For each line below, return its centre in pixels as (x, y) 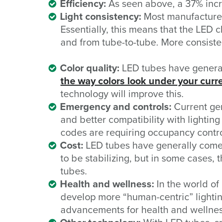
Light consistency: (101, 16)
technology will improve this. (123, 93)
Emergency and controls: (116, 106)
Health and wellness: (107, 184)
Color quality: (90, 68)
